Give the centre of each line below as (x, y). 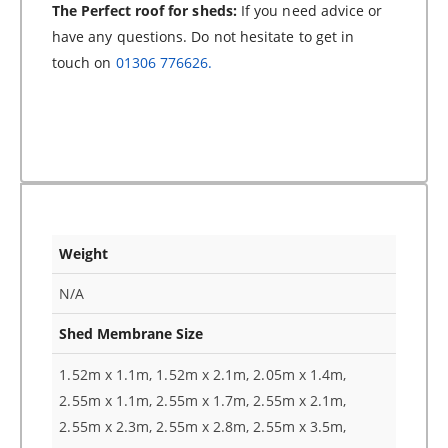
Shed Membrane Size (131, 333)
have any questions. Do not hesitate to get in (203, 36)
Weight (84, 253)
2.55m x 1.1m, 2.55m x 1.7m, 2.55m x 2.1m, (203, 400)
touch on (84, 62)
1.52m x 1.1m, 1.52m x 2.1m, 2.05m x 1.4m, (203, 374)
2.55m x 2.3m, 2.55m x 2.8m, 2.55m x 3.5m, (203, 426)
